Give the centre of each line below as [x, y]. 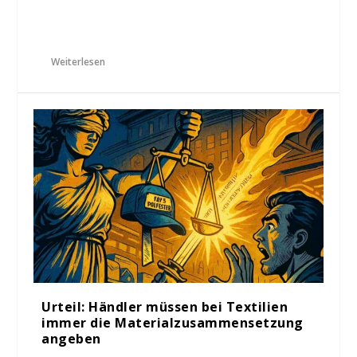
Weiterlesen [78, 62]
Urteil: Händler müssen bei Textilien [165, 306]
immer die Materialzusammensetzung [173, 322]
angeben [71, 338]
